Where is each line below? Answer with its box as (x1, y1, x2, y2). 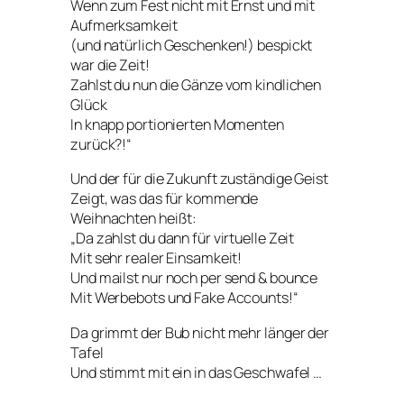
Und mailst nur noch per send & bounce (70, 268, 318, 289)
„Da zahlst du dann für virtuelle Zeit (70, 228, 295, 249)
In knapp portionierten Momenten (70, 115, 284, 135)
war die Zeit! (70, 55, 150, 76)
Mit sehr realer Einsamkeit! (70, 248, 243, 269)
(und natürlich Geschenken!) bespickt (70, 35, 313, 56)
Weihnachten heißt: (70, 208, 197, 229)
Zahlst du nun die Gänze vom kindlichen (70, 75, 322, 96)
